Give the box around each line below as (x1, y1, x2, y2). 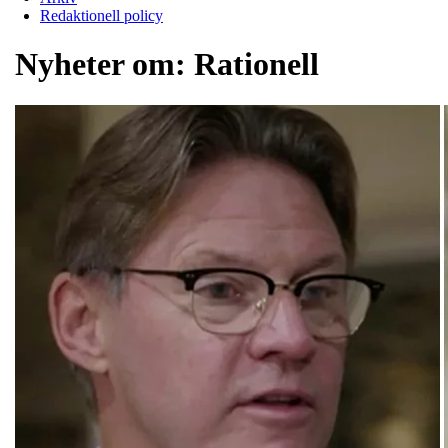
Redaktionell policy (40, 6, 163, 24)
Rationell (194, 46, 319, 83)
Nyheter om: (15, 46, 194, 83)
